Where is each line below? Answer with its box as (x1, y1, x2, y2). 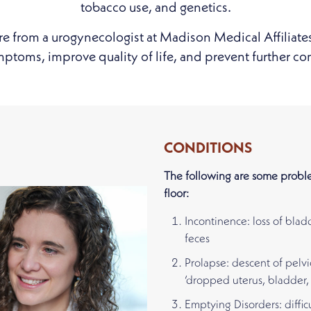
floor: (164, 188, 189, 200)
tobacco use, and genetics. (80, 1, 231, 15)
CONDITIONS (164, 142, 252, 156)
